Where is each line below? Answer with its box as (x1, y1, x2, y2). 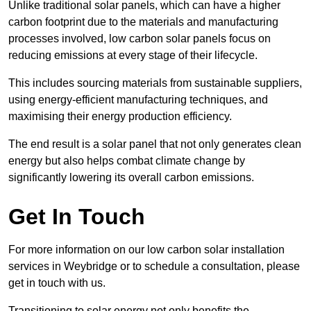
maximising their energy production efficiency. (8, 110, 232, 122)
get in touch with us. (8, 276, 106, 289)
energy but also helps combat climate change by (8, 154, 245, 167)
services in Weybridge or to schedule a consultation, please (8, 260, 300, 272)
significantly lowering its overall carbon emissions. (8, 171, 254, 183)
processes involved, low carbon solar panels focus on (8, 32, 271, 44)
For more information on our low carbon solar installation (8, 243, 285, 255)
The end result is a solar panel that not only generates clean (8, 137, 301, 150)
